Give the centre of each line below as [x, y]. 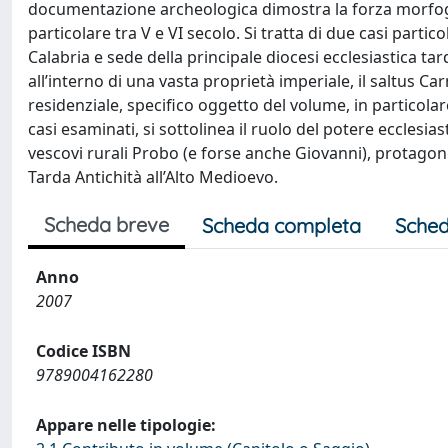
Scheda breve [106, 224]
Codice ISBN [83, 351]
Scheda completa [281, 225]
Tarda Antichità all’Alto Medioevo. [153, 177]
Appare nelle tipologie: [126, 425]
